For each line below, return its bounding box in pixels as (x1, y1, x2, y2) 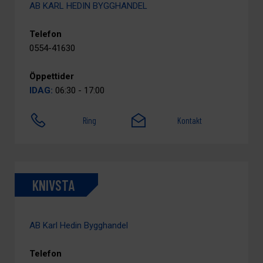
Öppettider (29, 71, 74, 82)
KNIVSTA (32, 176, 75, 194)
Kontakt (177, 115, 203, 126)
